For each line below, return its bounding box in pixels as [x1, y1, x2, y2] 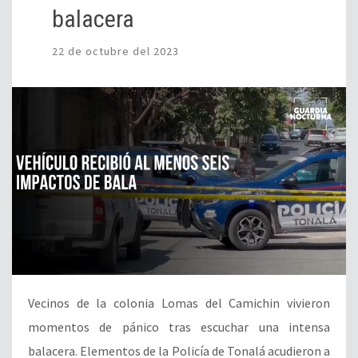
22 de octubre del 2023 [52, 44, 179, 59]
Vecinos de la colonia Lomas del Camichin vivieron [28, 295, 330, 312]
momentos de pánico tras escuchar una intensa [28, 319, 330, 336]
